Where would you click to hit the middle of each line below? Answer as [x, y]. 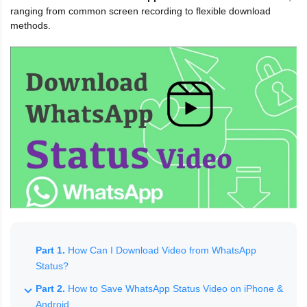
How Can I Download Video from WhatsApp [161, 250]
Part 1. [50, 250]
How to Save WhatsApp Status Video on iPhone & [174, 288]
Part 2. [50, 288]
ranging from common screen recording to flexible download [140, 11]
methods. [30, 25]
